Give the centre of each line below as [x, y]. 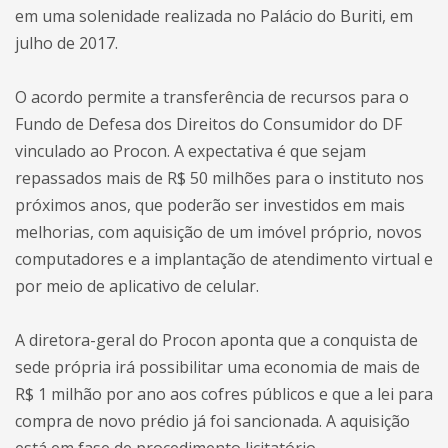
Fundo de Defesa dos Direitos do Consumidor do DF [208, 124]
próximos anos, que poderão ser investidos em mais [210, 205]
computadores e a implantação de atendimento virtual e [224, 259]
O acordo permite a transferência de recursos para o [212, 97]
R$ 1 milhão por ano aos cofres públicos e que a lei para [224, 394]
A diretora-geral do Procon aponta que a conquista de [216, 340]
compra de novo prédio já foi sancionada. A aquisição [212, 421]
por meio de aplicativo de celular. [137, 286]
